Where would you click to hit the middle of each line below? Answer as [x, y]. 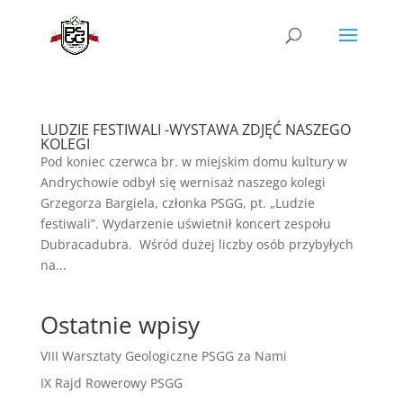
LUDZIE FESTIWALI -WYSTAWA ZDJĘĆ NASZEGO [195, 130]
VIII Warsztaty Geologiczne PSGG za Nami [163, 356]
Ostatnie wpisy [120, 325]
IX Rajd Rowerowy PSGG [111, 383]
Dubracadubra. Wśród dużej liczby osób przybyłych [197, 244]
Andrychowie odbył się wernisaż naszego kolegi [183, 182]
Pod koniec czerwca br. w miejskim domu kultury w [193, 161]
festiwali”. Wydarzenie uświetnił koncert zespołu [185, 224]
